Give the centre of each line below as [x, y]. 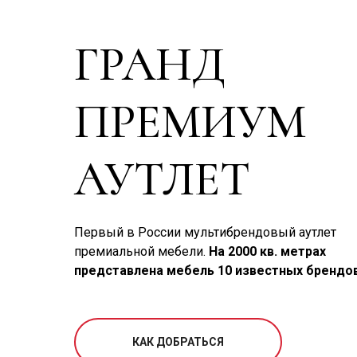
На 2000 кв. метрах [267, 252]
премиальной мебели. [141, 252]
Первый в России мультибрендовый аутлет [205, 233]
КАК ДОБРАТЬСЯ [178, 341]
